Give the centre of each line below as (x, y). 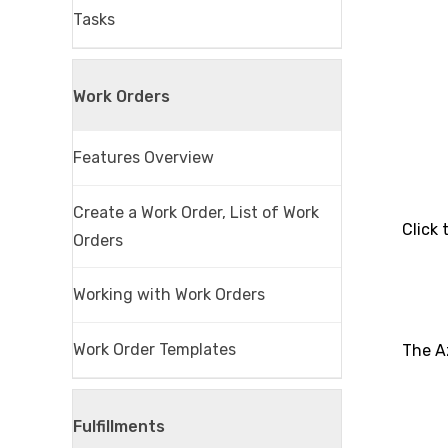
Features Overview (143, 158)
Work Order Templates (154, 349)
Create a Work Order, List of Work (196, 212)
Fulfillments (119, 426)
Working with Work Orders (169, 295)
